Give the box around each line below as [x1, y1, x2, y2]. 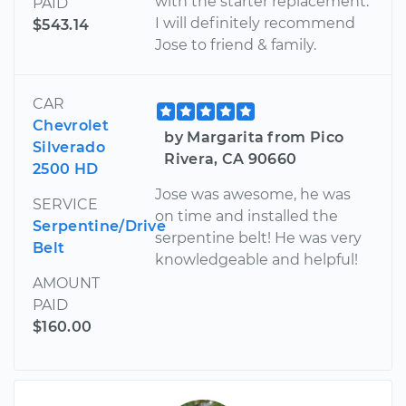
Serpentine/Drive [33, 217, 167, 235]
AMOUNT [33, 274, 100, 292]
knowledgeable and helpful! [155, 250, 359, 268]
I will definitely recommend [155, 14, 356, 32]
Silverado [33, 138, 105, 156]
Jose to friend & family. [155, 35, 317, 53]
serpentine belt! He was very [155, 228, 362, 246]
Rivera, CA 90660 [164, 150, 297, 168]
